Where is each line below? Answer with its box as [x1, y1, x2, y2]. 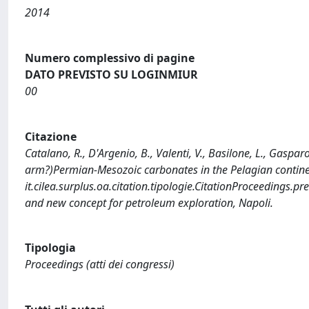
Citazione [25, 128, 77, 144]
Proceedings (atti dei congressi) [25, 257, 175, 272]
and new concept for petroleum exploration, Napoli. [25, 195, 273, 210]
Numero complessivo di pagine [25, 50, 195, 66]
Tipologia [25, 240, 76, 256]
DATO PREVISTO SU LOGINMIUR [25, 66, 198, 82]
